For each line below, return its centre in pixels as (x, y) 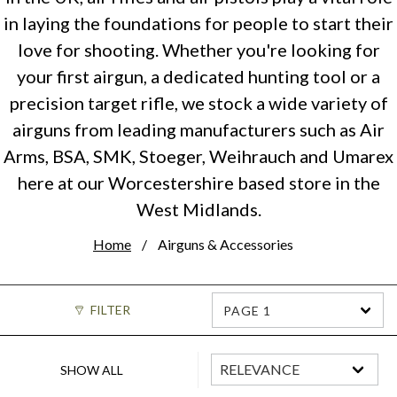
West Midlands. (198, 209)
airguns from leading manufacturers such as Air (198, 129)
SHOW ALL (92, 370)
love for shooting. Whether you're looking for (198, 50)
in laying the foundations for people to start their (198, 23)
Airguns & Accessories (226, 244)
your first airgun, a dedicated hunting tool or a (198, 76)
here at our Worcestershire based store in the (198, 183)
